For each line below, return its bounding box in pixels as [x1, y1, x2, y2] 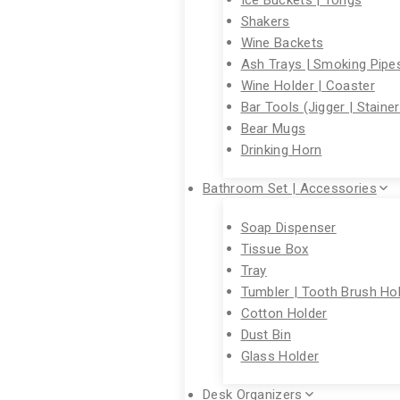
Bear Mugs [240, 120, 306, 136]
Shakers [240, 12, 290, 29]
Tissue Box [240, 240, 309, 256]
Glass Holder [240, 347, 320, 363]
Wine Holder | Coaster [240, 77, 375, 93]
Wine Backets [240, 34, 324, 50]
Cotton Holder [240, 304, 328, 321]
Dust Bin [240, 326, 291, 342]
